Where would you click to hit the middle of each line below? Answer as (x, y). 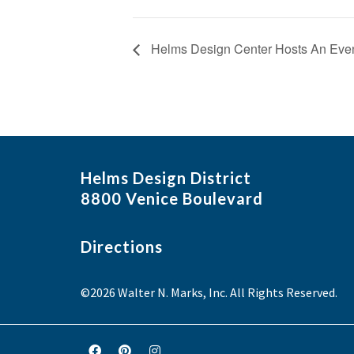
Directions (122, 246)
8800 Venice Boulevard (172, 198)
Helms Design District (166, 177)
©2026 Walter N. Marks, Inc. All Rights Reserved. (209, 292)
